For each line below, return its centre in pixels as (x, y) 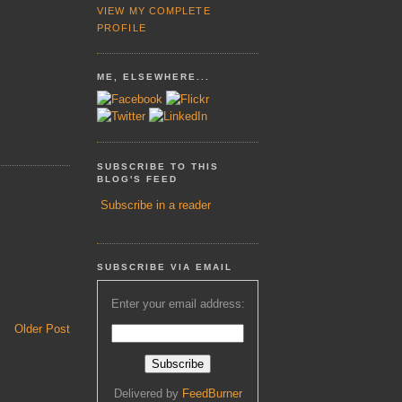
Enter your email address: (178, 304)
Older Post (42, 329)
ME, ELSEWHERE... (154, 77)
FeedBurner (212, 393)
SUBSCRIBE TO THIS (158, 166)
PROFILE (122, 27)
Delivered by (148, 393)
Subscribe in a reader (156, 205)
